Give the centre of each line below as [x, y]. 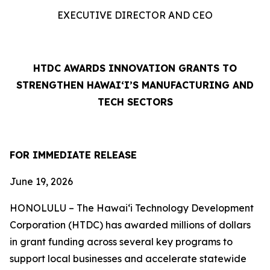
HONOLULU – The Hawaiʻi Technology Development [132, 208]
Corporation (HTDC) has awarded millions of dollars [130, 225]
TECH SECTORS [135, 102]
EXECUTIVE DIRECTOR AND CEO [135, 15]
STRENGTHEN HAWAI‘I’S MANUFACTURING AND [135, 85]
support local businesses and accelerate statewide [128, 259]
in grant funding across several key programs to [121, 242]
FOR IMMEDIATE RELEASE [73, 155]
